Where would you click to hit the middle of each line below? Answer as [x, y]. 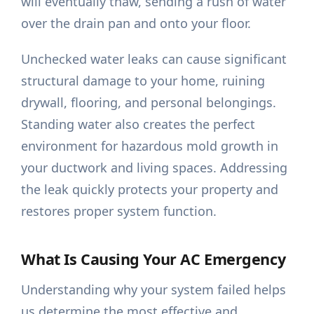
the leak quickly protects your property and [150, 190]
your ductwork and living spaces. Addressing [155, 168]
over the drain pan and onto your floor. [136, 23]
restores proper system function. [119, 211]
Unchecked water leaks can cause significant [154, 59]
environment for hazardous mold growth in [150, 146]
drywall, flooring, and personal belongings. [149, 103]
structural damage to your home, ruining [143, 81]
